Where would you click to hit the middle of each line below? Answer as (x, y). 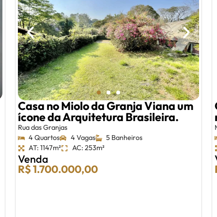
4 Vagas (83, 138)
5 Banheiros (124, 138)
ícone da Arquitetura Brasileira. (98, 117)
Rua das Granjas (42, 128)
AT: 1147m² (45, 148)
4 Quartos (44, 138)
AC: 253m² (88, 148)
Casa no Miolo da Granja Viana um (105, 106)
